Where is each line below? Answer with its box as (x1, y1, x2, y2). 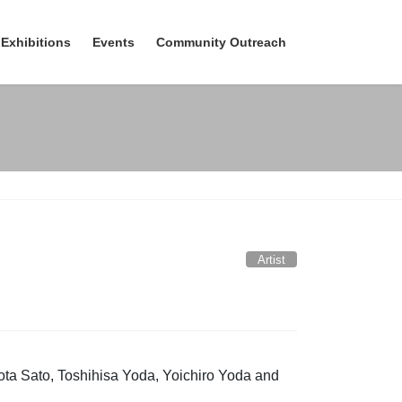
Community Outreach (156, 35, 286, 49)
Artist (258, 253, 286, 267)
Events (92, 35, 135, 49)
